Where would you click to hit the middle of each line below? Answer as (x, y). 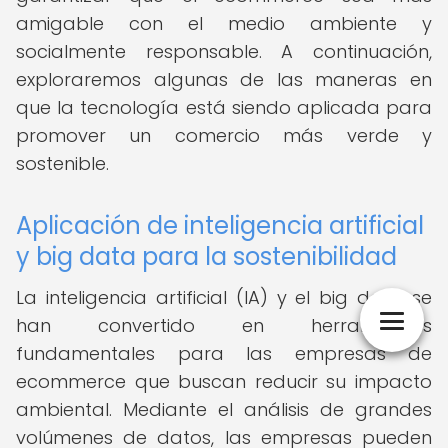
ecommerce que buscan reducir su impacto (224, 381)
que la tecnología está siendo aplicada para (224, 107)
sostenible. (62, 163)
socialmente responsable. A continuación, (224, 51)
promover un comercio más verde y (224, 135)
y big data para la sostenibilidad (206, 256)
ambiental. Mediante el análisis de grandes (224, 409)
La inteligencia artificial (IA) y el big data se (224, 297)
